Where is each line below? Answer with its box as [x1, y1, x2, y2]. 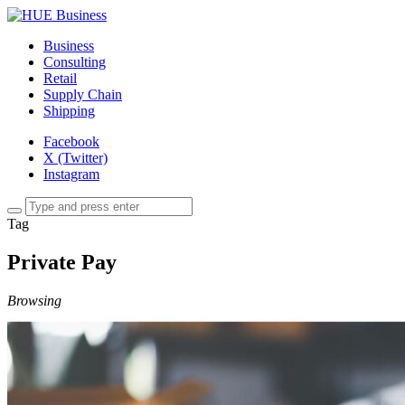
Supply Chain [43, 87, 122, 102]
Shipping [43, 103, 95, 118]
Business [43, 38, 94, 53]
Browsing [7, 292, 61, 308]
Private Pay [7, 250, 117, 274]
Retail [43, 71, 77, 86]
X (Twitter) [43, 150, 108, 165]
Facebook [43, 134, 99, 149]
